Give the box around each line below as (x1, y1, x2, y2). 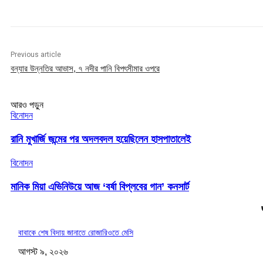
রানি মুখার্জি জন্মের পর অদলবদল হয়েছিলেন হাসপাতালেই (11, 133, 191, 145)
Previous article (11, 50, 61, 59)
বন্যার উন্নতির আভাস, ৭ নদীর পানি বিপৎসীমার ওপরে (11, 63, 160, 73)
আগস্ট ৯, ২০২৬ (18, 246, 68, 257)
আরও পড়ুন (11, 100, 43, 110)
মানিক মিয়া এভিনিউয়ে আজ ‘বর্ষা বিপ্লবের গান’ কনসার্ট (11, 181, 189, 193)
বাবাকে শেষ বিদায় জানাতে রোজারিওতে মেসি (18, 227, 133, 237)
